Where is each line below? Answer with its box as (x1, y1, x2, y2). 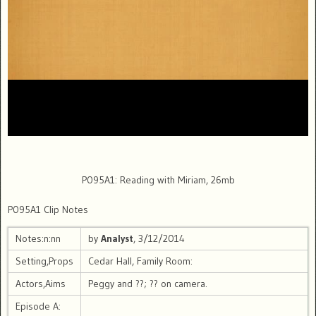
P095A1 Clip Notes (8, 203, 88, 217)
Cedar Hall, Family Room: (88, 255, 193, 268)
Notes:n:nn (16, 232, 61, 245)
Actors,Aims (16, 277, 66, 291)
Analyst (101, 232, 133, 245)
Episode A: (16, 300, 61, 313)
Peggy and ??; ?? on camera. (88, 277, 207, 291)
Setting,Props (16, 255, 73, 268)
